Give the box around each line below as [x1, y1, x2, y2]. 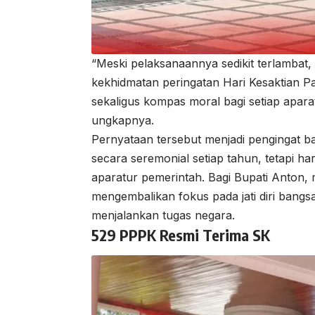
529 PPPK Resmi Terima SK [91, 225, 270, 245]
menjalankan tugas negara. [91, 208, 235, 223]
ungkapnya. [91, 113, 154, 128]
